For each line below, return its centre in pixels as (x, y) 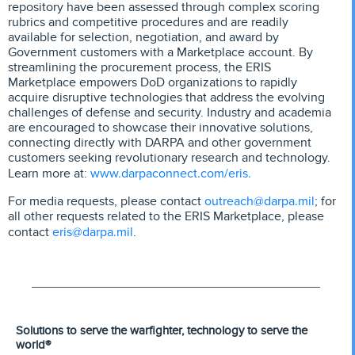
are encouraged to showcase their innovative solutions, (160, 128)
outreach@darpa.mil (260, 200)
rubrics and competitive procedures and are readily (148, 23)
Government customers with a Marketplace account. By (160, 53)
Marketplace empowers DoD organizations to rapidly (153, 83)
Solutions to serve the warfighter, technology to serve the (162, 330)
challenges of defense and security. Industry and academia (170, 113)
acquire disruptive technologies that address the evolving (166, 98)
